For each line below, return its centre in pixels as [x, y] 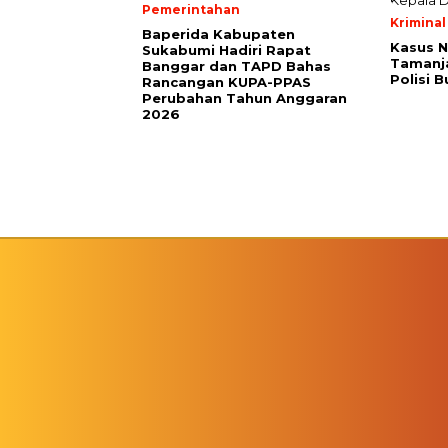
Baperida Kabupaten [218, 34]
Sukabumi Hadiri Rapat [226, 50]
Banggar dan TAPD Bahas [236, 66]
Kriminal [418, 22]
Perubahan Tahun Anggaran [244, 98]
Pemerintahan [191, 9]
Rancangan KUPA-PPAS [226, 82]
